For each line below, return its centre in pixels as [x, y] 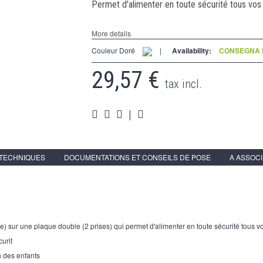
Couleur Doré [113, 50]
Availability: [191, 51]
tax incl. [183, 84]
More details [111, 33]
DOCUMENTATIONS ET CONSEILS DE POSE [137, 157]
